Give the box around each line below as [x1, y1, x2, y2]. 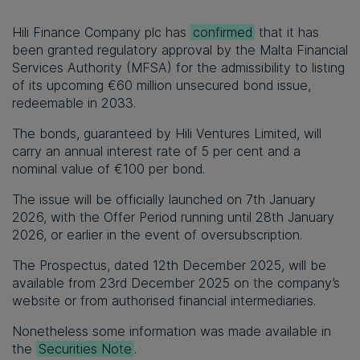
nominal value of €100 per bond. [12, 161, 205, 178]
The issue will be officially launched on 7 [12, 191, 253, 208]
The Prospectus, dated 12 [12, 257, 166, 274]
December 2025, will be [178, 257, 326, 274]
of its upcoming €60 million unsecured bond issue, [12, 77, 311, 94]
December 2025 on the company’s [127, 275, 340, 292]
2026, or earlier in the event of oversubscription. [12, 227, 302, 243]
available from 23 [12, 275, 116, 292]
